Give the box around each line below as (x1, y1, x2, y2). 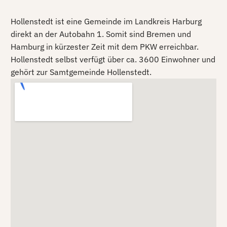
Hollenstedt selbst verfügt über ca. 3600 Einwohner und (11, 54, 215, 65)
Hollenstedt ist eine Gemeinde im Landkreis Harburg (11, 16, 202, 27)
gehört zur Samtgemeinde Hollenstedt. (11, 67, 152, 78)
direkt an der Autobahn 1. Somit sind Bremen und (11, 29, 191, 40)
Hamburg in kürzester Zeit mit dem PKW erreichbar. (11, 42, 199, 52)
